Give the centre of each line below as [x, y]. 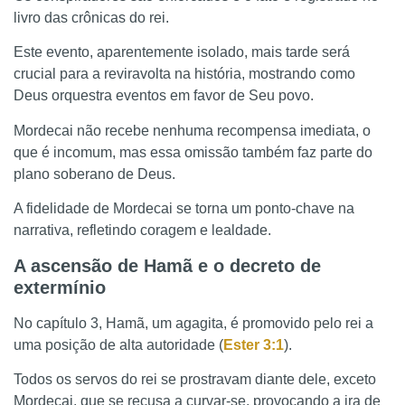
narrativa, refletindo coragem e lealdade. [142, 231]
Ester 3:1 [254, 344]
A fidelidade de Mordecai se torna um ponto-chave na [184, 209]
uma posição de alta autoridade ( [118, 344]
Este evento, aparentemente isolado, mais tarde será [182, 52]
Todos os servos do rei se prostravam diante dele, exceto [195, 379]
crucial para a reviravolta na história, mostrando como [184, 74]
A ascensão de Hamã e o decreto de [167, 265]
